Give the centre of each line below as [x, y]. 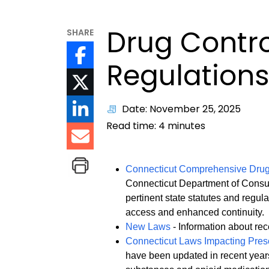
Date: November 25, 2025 [182, 109]
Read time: [133, 126]
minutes [186, 126]
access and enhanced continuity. [195, 213]
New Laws [148, 227]
